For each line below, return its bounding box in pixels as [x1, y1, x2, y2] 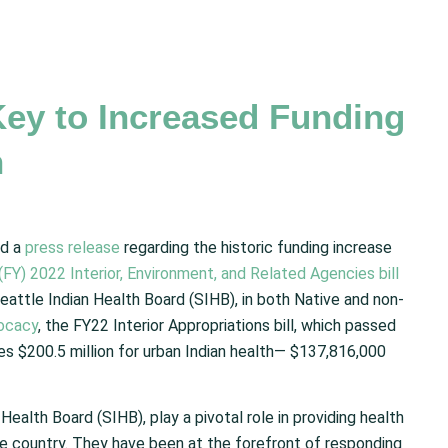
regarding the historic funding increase [120, 238, 392, 258]
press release [25, 238, 120, 258]
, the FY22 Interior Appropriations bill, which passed [38, 316, 396, 336]
